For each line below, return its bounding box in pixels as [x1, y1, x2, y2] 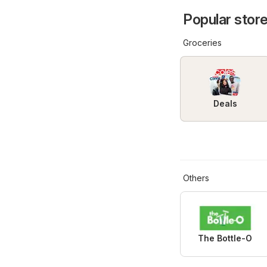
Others [183, 173, 209, 184]
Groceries [183, 38, 222, 48]
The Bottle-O [198, 233, 253, 244]
